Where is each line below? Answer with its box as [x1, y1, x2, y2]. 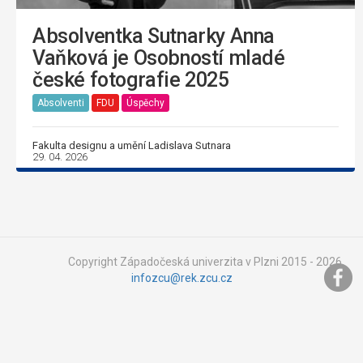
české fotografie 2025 [32, 67, 229, 92]
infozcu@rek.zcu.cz [130, 271, 233, 284]
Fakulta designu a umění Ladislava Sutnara [32, 139, 231, 152]
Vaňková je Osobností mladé [32, 45, 285, 70]
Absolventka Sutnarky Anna [32, 23, 275, 48]
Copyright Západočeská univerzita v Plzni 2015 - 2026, [67, 254, 344, 268]
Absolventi [37, 97, 84, 109]
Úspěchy [126, 97, 164, 109]
